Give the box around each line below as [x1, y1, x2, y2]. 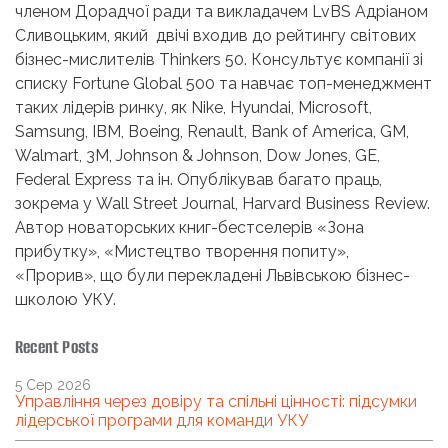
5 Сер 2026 [15, 376, 91, 393]
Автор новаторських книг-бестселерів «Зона [15, 217, 364, 237]
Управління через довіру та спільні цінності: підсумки [15, 391, 417, 411]
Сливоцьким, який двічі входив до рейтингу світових [15, 25, 416, 45]
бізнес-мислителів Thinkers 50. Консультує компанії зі [15, 49, 423, 69]
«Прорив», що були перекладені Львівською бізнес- [15, 265, 410, 285]
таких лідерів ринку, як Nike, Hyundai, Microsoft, [15, 97, 372, 117]
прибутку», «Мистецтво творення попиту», [15, 241, 349, 261]
